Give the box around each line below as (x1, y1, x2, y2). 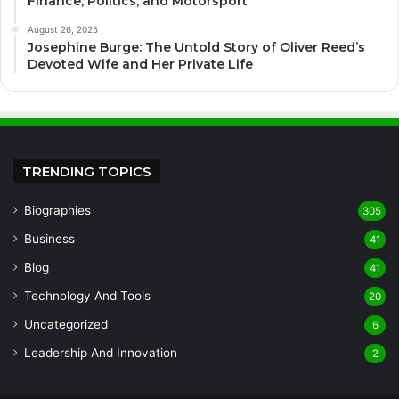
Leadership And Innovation (24, 346, 177, 361)
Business (24, 232, 75, 247)
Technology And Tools (24, 289, 151, 304)
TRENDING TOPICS (22, 163, 151, 181)
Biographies (24, 203, 91, 218)
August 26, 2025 (28, 24, 98, 36)
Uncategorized (24, 317, 108, 332)
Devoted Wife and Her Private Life (28, 56, 253, 73)
